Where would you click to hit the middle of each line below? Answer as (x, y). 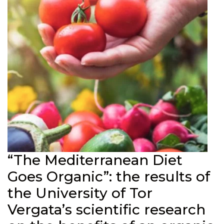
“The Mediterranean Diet (95, 160)
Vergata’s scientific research (106, 209)
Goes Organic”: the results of (109, 176)
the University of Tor (80, 193)
